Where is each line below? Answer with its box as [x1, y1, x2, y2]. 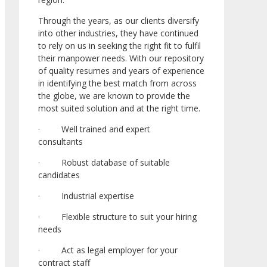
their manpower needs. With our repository [38, 52, 204, 64]
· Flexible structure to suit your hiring [38, 211, 197, 223]
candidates [38, 169, 80, 181]
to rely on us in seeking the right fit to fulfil [38, 40, 201, 52]
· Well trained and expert [38, 123, 150, 135]
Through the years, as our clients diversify [38, 15, 199, 27]
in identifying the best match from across [38, 77, 197, 89]
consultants [38, 136, 114, 148]
